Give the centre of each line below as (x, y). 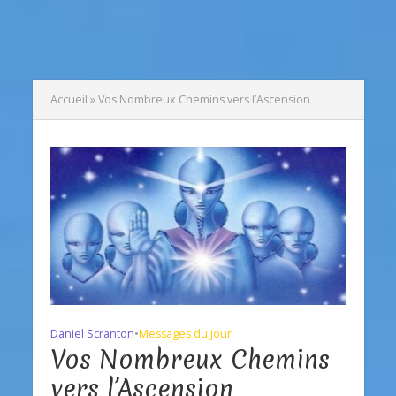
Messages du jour (185, 333)
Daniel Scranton (92, 333)
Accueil (69, 99)
